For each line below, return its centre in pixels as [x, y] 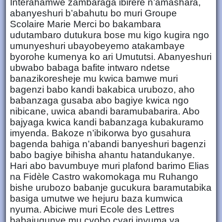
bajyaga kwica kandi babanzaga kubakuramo [107, 122]
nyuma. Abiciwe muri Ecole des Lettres [92, 209]
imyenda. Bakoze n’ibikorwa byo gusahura [100, 133]
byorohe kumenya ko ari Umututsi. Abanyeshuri [111, 56]
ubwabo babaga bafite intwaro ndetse [90, 67]
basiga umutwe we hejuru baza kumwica [96, 198]
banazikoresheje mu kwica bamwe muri [94, 78]
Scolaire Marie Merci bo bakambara [85, 24]
